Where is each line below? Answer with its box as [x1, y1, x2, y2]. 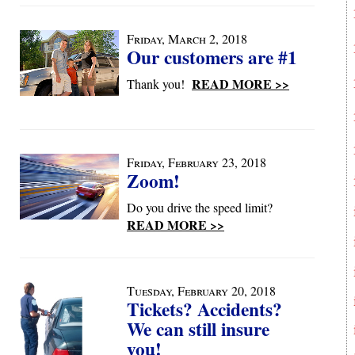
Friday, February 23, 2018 [127, 154, 266, 170]
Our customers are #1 [127, 44, 297, 71]
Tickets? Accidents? [127, 296, 282, 323]
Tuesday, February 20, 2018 [127, 282, 276, 299]
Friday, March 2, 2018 [127, 30, 247, 47]
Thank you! [127, 75, 192, 92]
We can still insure [127, 315, 269, 342]
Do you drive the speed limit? [127, 199, 281, 216]
